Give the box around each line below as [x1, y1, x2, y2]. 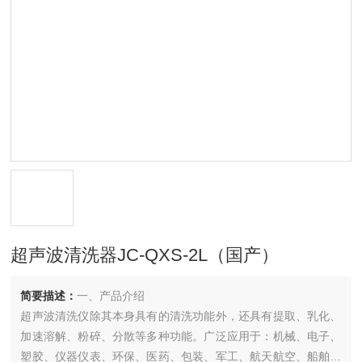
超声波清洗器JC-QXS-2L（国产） [11, 245, 280, 265]
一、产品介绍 [77, 289, 145, 302]
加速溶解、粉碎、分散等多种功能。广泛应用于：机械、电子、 [20, 330, 342, 343]
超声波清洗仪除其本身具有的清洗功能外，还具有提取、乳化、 [20, 309, 342, 322]
